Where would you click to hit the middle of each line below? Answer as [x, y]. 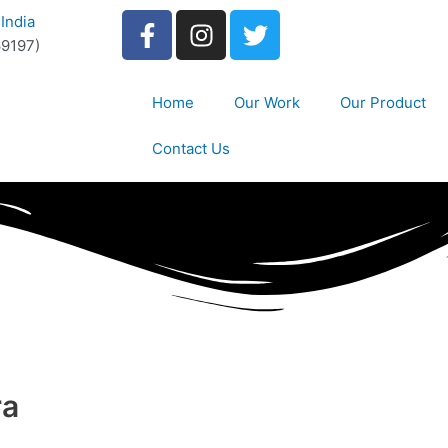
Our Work [267, 102]
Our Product [383, 102]
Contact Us [191, 148]
